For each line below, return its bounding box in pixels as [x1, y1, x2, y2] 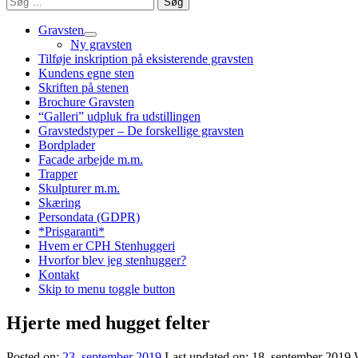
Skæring [38, 196, 81, 209]
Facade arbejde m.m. [38, 153, 143, 166]
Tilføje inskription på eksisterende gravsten [38, 52, 253, 66]
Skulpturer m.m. [38, 181, 120, 195]
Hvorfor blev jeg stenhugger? [38, 253, 186, 267]
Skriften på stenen [38, 81, 129, 94]
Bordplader [38, 138, 95, 152]
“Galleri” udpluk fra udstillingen [38, 109, 201, 123]
